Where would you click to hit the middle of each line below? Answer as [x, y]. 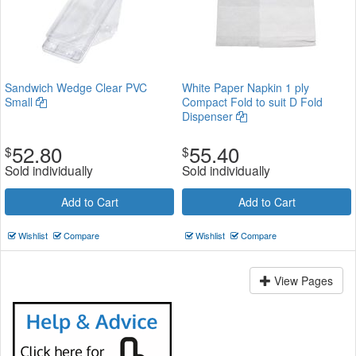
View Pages [302, 280]
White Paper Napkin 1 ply [246, 87]
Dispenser [209, 116]
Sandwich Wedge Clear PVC [76, 87]
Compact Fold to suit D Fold [252, 101]
